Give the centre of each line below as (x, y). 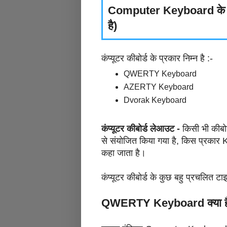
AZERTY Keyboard (159, 87)
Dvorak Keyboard (155, 100)
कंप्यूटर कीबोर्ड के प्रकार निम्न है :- (158, 58)
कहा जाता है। (124, 153)
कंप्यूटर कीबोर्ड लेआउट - (142, 129)
